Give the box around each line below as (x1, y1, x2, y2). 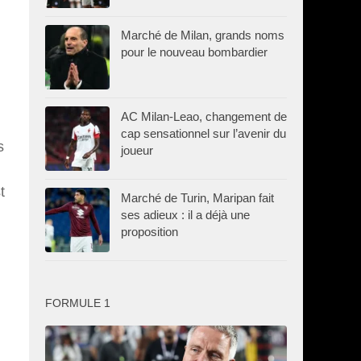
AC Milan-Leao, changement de (121, 109, 287, 123)
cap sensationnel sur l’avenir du (121, 126, 286, 140)
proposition (121, 224, 178, 239)
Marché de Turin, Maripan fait (121, 190, 274, 205)
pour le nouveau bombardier (121, 44, 268, 59)
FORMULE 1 (45, 296, 110, 309)
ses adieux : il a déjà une (121, 207, 250, 222)
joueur (121, 143, 153, 157)
